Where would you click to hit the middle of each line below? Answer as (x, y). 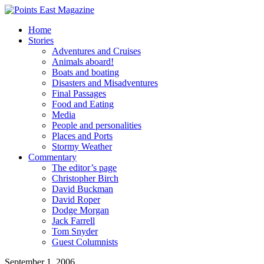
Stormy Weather (82, 146)
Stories (41, 40)
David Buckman (82, 189)
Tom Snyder (75, 231)
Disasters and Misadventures (105, 83)
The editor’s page (84, 168)
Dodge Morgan (80, 210)
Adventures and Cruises (96, 51)
